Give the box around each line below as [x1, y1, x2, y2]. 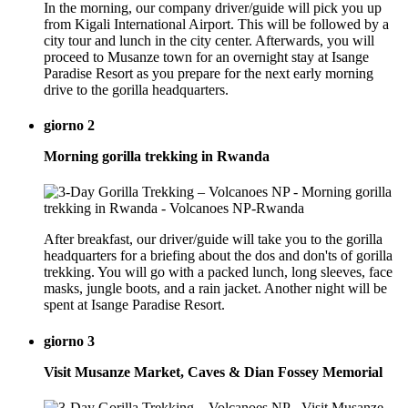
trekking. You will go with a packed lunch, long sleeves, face [44, 264, 393, 280]
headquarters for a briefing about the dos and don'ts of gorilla [44, 248, 393, 264]
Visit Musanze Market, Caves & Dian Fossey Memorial [44, 363, 382, 380]
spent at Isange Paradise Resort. [44, 297, 225, 313]
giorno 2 [44, 117, 95, 134]
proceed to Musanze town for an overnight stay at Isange [44, 48, 369, 65]
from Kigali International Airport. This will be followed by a [44, 15, 389, 32]
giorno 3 [44, 332, 95, 349]
